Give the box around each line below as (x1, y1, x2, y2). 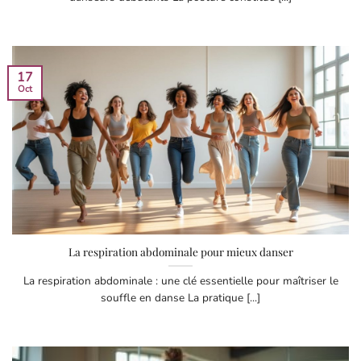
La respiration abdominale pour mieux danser (68, 243, 293, 259)
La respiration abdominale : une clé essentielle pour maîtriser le (23, 272, 338, 288)
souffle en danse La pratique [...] (101, 289, 260, 305)
